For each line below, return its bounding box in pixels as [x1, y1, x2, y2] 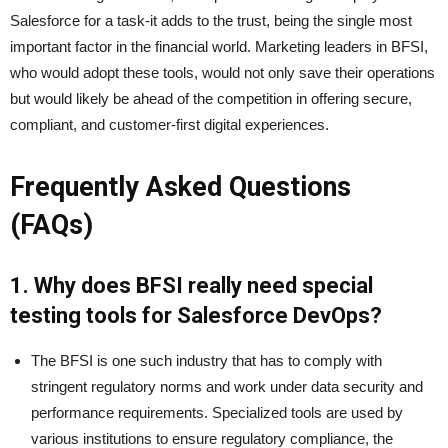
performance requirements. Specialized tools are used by [31, 404, 403, 422]
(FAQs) [10, 209, 93, 242]
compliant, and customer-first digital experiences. [10, 116, 329, 134]
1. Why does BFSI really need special [10, 273, 373, 299]
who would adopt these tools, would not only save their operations [10, 64, 435, 82]
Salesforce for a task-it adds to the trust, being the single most [10, 12, 412, 30]
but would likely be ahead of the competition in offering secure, [10, 90, 412, 108]
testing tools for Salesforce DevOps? [10, 303, 387, 329]
